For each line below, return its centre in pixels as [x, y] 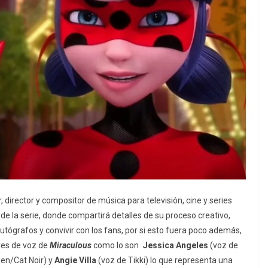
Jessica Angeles [175, 245]
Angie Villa [75, 260]
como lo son [118, 245]
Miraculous [71, 245]
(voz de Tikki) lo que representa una [165, 260]
